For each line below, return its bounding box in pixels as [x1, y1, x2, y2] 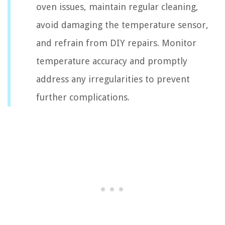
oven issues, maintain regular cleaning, [36, 2, 198, 13]
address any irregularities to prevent [36, 74, 190, 85]
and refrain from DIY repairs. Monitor [36, 38, 196, 49]
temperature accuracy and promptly [36, 56, 187, 67]
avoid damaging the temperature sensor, [36, 20, 208, 31]
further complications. [36, 92, 130, 103]
